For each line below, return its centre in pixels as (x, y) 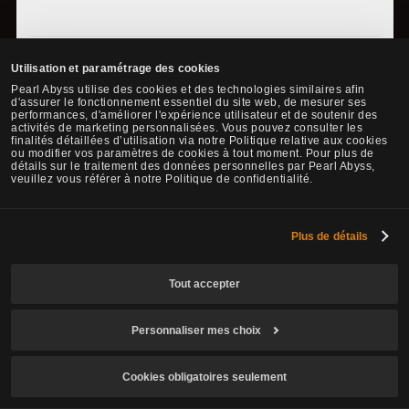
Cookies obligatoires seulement (204, 377)
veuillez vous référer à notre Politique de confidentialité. (162, 179)
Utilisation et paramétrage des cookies (116, 69)
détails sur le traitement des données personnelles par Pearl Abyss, (193, 167)
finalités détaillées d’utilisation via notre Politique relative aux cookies (199, 141)
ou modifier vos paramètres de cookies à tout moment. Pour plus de (193, 154)
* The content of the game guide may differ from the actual (194, 68)
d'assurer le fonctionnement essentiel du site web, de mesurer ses (189, 103)
